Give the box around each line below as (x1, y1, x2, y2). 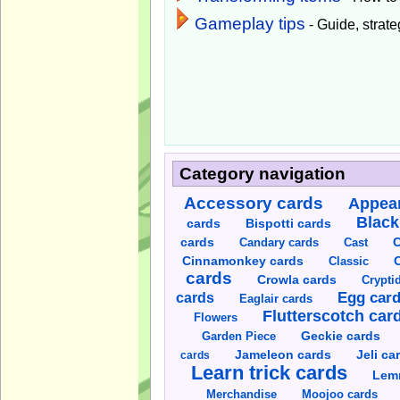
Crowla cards (256, 271, 337, 287)
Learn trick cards (190, 361, 347, 384)
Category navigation (179, 163, 346, 183)
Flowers (194, 310, 238, 324)
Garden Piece (201, 329, 276, 343)
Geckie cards (300, 329, 380, 343)
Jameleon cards (234, 347, 331, 362)
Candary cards (239, 235, 320, 249)
